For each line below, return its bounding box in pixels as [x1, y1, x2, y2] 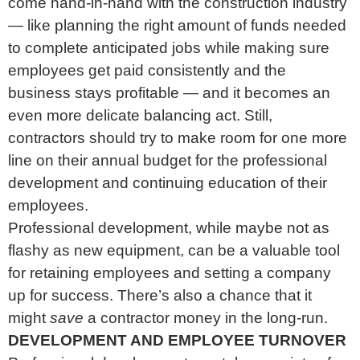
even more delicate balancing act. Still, [8, 106, 272, 124]
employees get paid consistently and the [8, 61, 286, 79]
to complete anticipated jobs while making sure [8, 39, 329, 56]
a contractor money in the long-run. [88, 309, 328, 326]
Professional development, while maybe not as [8, 219, 329, 236]
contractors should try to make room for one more [8, 129, 347, 146]
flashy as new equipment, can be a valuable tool [8, 241, 340, 259]
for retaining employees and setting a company [8, 264, 331, 281]
